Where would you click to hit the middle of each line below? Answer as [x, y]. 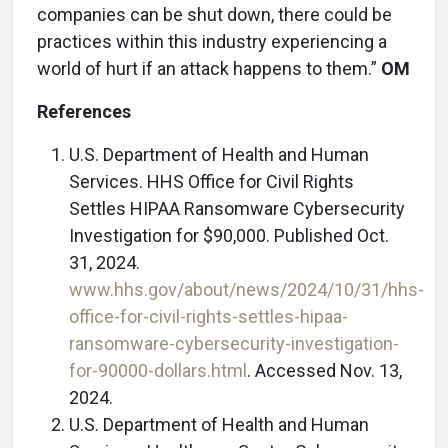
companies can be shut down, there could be [214, 14]
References [84, 111]
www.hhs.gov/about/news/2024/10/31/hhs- [246, 289]
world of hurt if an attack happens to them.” [209, 68]
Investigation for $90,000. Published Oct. [229, 235]
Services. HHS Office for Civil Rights [211, 181]
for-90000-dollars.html [158, 370]
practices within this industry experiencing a [212, 41]
